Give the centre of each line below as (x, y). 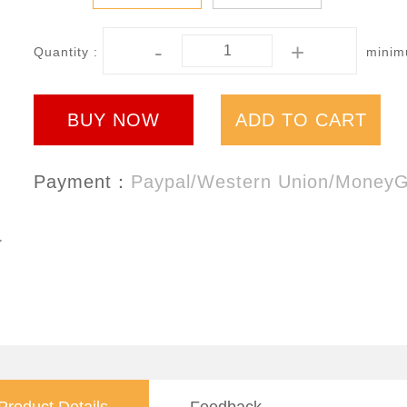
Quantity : (66, 52)
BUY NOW (136, 119)
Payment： (82, 182)
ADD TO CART (341, 119)
